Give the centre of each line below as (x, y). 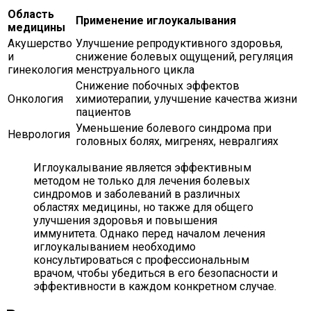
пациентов (103, 112)
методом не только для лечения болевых (142, 180)
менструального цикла (135, 69)
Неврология (39, 134)
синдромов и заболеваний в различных (137, 194)
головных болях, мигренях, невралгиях (177, 141)
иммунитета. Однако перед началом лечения (149, 233)
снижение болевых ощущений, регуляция (184, 56)
